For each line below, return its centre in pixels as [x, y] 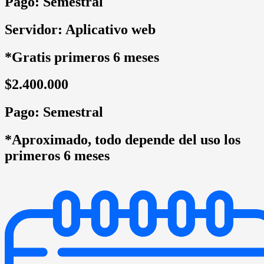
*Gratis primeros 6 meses [82, 57]
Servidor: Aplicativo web [80, 29]
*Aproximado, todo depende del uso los [123, 140]
